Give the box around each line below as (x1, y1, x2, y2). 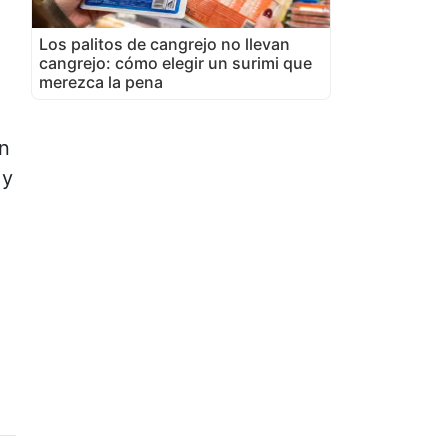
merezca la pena (39, 71, 163, 92)
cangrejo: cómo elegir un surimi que (39, 52, 312, 73)
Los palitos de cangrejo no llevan (39, 33, 290, 54)
